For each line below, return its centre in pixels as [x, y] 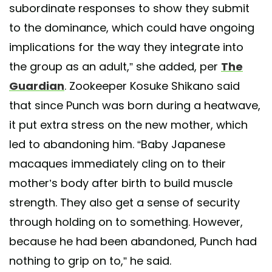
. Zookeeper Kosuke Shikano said [152, 86]
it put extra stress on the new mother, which [128, 124]
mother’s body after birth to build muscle [121, 183]
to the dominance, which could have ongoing [132, 27]
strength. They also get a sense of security [124, 202]
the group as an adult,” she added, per [115, 66]
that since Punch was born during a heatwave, [135, 105]
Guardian [37, 86]
